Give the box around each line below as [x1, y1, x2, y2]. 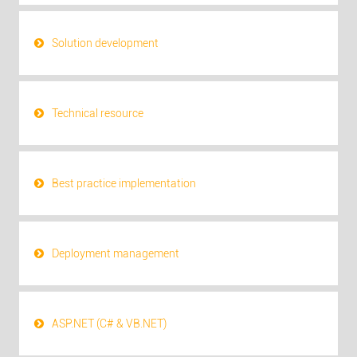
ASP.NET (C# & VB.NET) [51, 316, 167, 330]
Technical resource [51, 106, 143, 120]
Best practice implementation [51, 176, 196, 190]
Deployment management [51, 246, 179, 260]
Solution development [51, 36, 159, 49]
